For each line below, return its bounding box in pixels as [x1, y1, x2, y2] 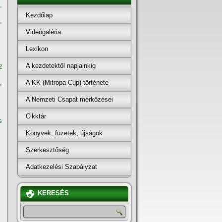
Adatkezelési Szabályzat [26, 163, 97, 170]
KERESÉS [38, 189, 69, 197]
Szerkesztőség [26, 146, 69, 154]
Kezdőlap [26, 11, 53, 19]
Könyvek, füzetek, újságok [26, 129, 103, 137]
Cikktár [26, 112, 46, 120]
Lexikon [26, 45, 48, 53]
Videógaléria [26, 28, 61, 36]
